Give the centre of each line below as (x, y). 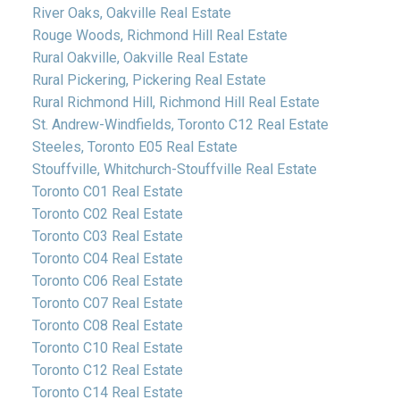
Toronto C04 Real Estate (107, 258)
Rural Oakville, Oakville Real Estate (140, 57)
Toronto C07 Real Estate (107, 303)
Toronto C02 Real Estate (107, 213)
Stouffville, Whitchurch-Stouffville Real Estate (174, 169)
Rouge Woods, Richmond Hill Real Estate (159, 35)
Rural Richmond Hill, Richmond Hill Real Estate (175, 102)
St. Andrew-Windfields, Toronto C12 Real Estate (180, 124)
